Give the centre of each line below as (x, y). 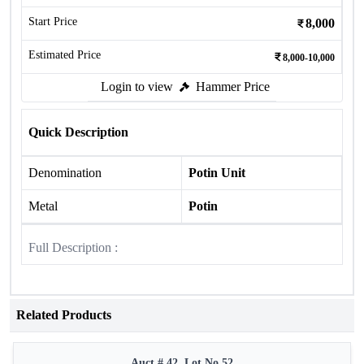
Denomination (65, 173)
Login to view (137, 87)
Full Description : (73, 247)
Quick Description (78, 132)
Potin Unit (217, 173)
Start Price (53, 22)
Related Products (64, 315)
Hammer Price (233, 87)
